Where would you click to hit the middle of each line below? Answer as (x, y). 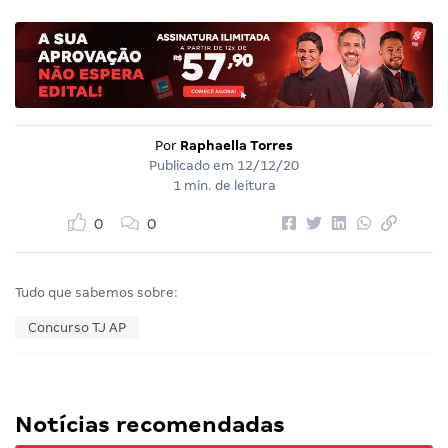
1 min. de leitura (224, 186)
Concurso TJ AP (77, 328)
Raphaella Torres (236, 146)
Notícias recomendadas (150, 425)
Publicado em (193, 166)
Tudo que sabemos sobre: (96, 293)
